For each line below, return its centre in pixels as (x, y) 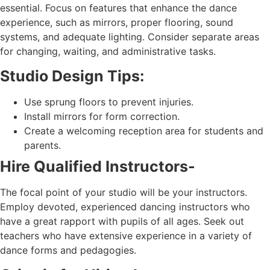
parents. (42, 145)
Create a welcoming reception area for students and (144, 130)
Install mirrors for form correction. (102, 116)
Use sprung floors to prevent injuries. (109, 102)
